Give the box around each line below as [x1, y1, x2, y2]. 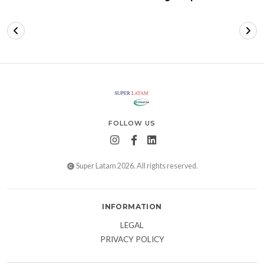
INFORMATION [102, 202, 162, 212]
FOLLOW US [108, 119, 156, 128]
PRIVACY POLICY [100, 235, 164, 245]
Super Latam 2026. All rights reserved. [75, 161, 199, 171]
